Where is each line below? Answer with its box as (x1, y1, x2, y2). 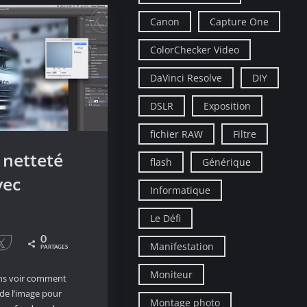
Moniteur (150, 267, 193, 281)
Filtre (233, 127, 257, 140)
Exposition (204, 99, 251, 112)
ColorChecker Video (150, 42, 240, 56)
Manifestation (150, 239, 214, 253)
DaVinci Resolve (150, 71, 223, 84)
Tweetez (12, 239, 39, 247)
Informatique (150, 183, 211, 197)
